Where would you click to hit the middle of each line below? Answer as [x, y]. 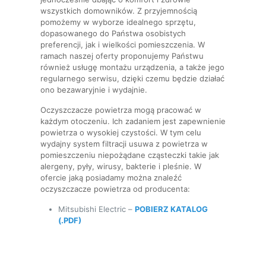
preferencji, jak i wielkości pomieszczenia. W [123, 45]
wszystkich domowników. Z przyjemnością [119, 11]
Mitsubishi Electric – [96, 209]
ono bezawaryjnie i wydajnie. [94, 90]
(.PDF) [70, 220]
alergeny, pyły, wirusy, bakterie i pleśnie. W [121, 166]
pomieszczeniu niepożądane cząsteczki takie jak [130, 155]
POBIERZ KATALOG [171, 209]
